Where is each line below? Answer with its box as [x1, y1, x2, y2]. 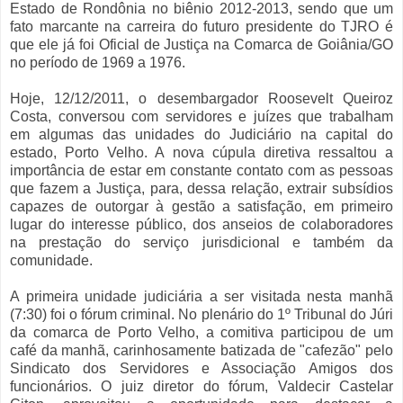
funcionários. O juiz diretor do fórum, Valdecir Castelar [10, 379, 393, 395]
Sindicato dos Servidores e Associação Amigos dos [10, 361, 393, 377]
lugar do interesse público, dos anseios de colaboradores [10, 217, 393, 233]
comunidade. [10, 253, 93, 269]
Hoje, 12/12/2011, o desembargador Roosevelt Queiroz [10, 91, 393, 107]
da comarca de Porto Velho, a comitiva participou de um [10, 325, 393, 341]
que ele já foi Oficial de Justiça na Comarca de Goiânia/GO [10, 37, 393, 53]
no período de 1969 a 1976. [10, 55, 185, 71]
